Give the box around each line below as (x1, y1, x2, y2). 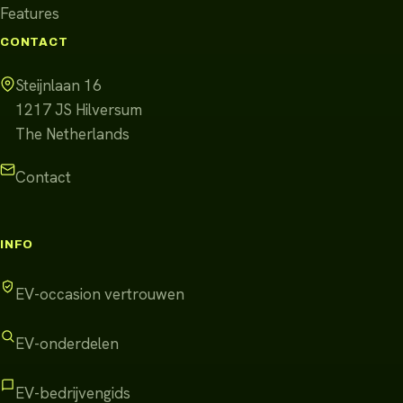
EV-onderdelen (15, 333, 119, 354)
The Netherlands (15, 123, 130, 144)
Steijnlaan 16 (15, 75, 102, 95)
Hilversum (76, 99, 142, 120)
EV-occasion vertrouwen (15, 283, 184, 304)
